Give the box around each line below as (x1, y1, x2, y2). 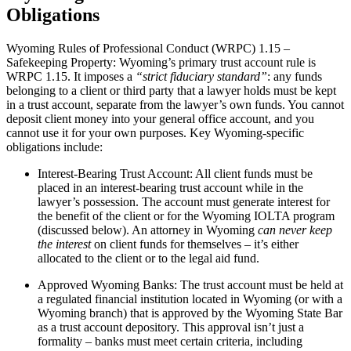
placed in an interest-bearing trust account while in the (38, 180, 303, 194)
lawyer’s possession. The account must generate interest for (38, 194, 330, 208)
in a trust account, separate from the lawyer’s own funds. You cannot (6, 97, 344, 111)
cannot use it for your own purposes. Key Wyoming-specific (6, 125, 304, 139)
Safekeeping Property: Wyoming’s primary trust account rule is (6, 55, 316, 69)
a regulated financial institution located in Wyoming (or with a (38, 291, 342, 306)
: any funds (267, 69, 322, 83)
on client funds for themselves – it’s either (91, 237, 299, 251)
